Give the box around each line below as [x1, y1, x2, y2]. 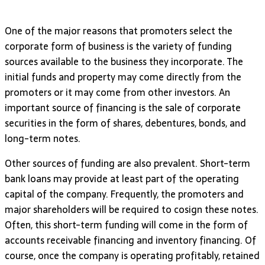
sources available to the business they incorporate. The [5, 53, 243, 69]
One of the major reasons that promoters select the [5, 22, 232, 38]
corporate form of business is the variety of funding [5, 38, 232, 54]
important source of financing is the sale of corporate [5, 99, 241, 115]
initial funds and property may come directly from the [5, 69, 241, 85]
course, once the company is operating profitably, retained [5, 247, 260, 263]
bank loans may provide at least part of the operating [5, 170, 239, 186]
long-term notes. [5, 130, 80, 146]
